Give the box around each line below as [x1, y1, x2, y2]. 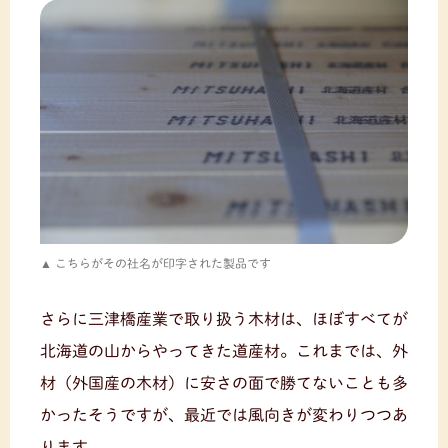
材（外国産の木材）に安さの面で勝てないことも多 [40, 375, 408, 392]
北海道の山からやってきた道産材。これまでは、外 [40, 343, 408, 360]
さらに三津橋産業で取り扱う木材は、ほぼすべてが [40, 311, 408, 328]
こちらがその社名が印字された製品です [55, 257, 271, 270]
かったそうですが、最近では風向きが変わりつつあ [40, 407, 408, 424]
